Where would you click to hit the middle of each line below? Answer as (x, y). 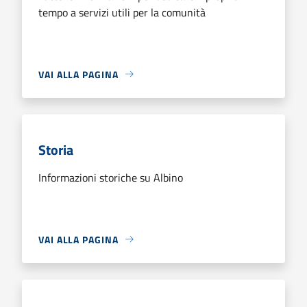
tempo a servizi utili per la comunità (122, 12)
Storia (56, 149)
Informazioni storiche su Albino (111, 177)
